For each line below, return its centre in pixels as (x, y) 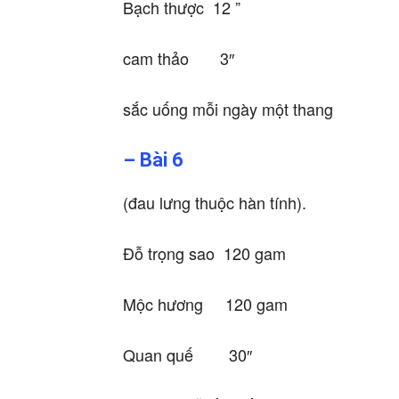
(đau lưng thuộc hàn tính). (215, 203)
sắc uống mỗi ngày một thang (228, 109)
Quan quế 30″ (187, 355)
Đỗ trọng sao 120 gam (204, 253)
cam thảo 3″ (179, 58)
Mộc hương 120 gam (205, 304)
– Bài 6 (153, 160)
